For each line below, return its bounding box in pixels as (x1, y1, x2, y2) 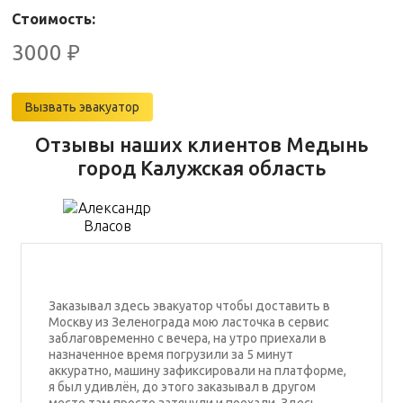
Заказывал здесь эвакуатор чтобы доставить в (48, 299, 330, 313)
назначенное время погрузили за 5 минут (48, 347, 293, 362)
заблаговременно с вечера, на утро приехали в (48, 331, 327, 345)
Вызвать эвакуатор (25, 100, 139, 114)
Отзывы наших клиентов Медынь (35, 133, 368, 156)
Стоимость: (12, 11, 95, 27)
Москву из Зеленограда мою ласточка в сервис (48, 315, 329, 329)
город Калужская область (77, 157, 326, 179)
